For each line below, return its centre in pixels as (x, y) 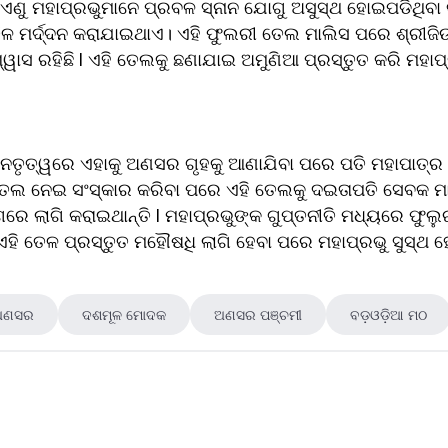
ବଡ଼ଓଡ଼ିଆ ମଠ (388, 314)
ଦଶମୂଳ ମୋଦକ (123, 314)
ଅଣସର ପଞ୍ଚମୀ (257, 314)
